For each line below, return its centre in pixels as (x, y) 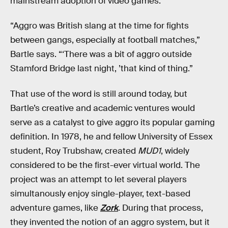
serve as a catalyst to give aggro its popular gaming (112, 122)
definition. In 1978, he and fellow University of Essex (111, 136)
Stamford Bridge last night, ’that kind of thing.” (102, 69)
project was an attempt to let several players (98, 179)
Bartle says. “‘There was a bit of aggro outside (101, 54)
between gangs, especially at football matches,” (105, 40)
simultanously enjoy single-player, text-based (100, 193)
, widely (175, 151)
